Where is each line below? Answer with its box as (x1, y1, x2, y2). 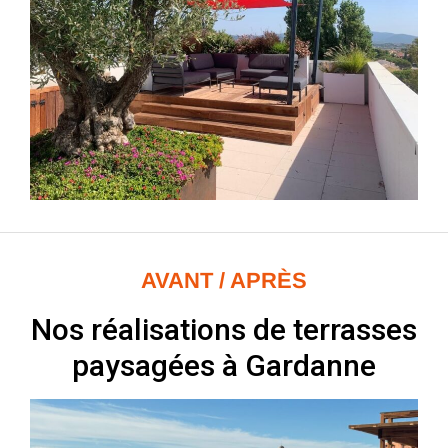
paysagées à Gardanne (72, 347, 376, 383)
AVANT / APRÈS (141, 267, 307, 293)
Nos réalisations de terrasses (31, 311, 417, 347)
